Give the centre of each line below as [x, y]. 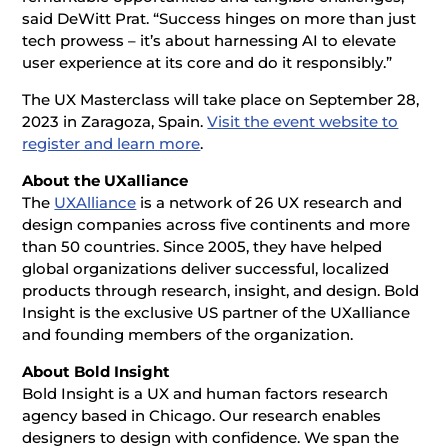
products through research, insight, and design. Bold [221, 290]
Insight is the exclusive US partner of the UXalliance [216, 312]
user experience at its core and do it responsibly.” [207, 62]
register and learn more [111, 143]
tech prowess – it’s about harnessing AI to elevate [209, 40]
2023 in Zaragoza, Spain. [115, 121]
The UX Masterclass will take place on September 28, [221, 99]
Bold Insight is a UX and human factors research [205, 393]
